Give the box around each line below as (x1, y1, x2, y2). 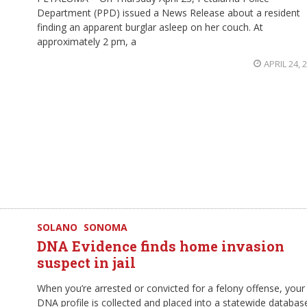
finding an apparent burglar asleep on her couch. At (37, 21, 263, 34)
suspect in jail (37, 254, 136, 271)
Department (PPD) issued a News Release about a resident (37, 6, 300, 19)
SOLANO (37, 221, 77, 234)
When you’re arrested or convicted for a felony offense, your (37, 282, 305, 295)
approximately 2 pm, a (37, 35, 136, 48)
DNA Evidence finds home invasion (37, 237, 284, 255)
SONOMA (84, 221, 127, 234)
